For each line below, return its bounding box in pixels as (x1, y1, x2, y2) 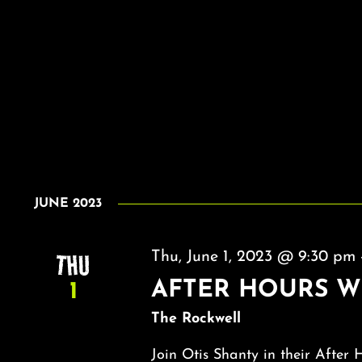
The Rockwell (151, 310, 242, 326)
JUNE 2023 (34, 197, 102, 211)
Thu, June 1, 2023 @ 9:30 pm (151, 249, 356, 266)
